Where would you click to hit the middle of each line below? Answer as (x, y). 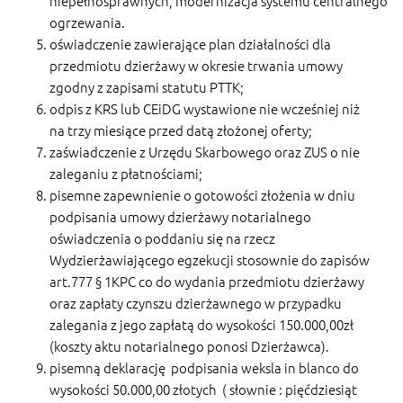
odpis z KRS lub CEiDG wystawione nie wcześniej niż (205, 108)
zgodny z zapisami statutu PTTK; (147, 86)
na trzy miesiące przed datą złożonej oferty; (181, 130)
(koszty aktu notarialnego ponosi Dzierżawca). (189, 345)
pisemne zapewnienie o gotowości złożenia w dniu (202, 194)
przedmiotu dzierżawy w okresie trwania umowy (196, 65)
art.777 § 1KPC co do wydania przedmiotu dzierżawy (207, 281)
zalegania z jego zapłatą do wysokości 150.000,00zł (201, 324)
